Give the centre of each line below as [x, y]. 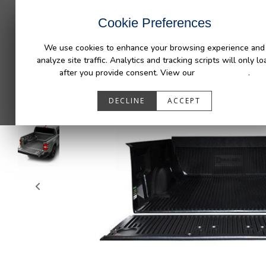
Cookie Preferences [154, 23]
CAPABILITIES [192, 9]
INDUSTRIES [129, 9]
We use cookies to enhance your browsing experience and [154, 48]
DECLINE [126, 101]
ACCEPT [184, 101]
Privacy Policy [222, 73]
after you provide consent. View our [128, 73]
